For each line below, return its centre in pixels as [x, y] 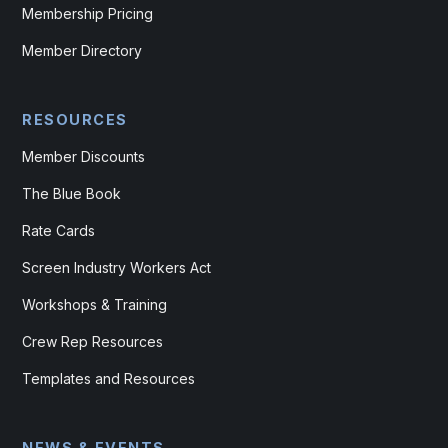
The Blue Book [72, 194]
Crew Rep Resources [93, 342]
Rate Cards [59, 231]
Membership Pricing [88, 14]
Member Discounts [84, 157]
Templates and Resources [109, 379]
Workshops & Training [95, 305]
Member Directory [82, 51]
